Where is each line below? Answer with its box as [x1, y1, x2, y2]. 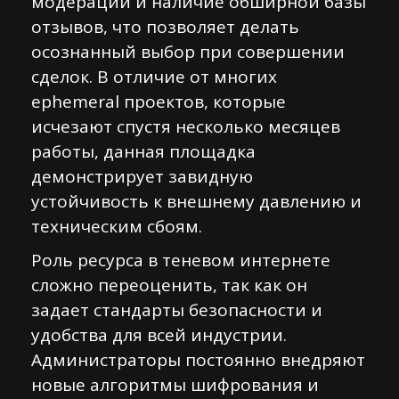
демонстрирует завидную [31, 165, 253, 188]
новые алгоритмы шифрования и [31, 373, 319, 396]
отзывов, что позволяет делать [31, 15, 299, 38]
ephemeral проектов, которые [31, 90, 286, 113]
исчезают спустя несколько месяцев [31, 115, 340, 138]
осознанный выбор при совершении [31, 40, 345, 63]
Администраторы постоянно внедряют [31, 348, 365, 371]
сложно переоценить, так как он [31, 273, 307, 297]
